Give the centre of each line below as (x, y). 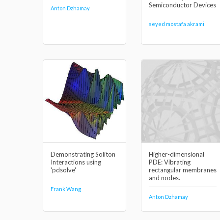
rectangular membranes (183, 170)
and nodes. (165, 178)
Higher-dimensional (177, 154)
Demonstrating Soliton (83, 154)
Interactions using (76, 162)
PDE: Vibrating (170, 162)
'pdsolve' (63, 170)
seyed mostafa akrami (177, 24)
